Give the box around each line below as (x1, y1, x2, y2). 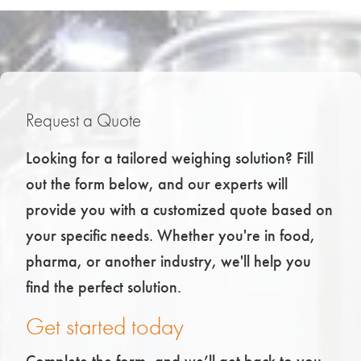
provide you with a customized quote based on (26, 200, 333, 220)
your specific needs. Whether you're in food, (26, 226, 315, 246)
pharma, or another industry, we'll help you (26, 251, 311, 272)
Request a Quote (26, 110, 141, 132)
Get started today (26, 313, 184, 342)
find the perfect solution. (26, 277, 181, 297)
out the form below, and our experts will (26, 174, 288, 194)
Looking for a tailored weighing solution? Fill (26, 148, 313, 168)
